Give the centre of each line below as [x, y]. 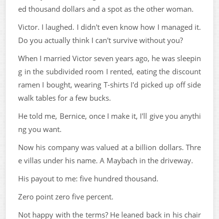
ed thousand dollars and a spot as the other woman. [106, 9]
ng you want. [40, 129]
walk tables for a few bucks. [65, 98]
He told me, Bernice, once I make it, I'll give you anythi [109, 116]
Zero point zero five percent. [66, 197]
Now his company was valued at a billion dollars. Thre [109, 147]
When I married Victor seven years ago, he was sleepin [109, 58]
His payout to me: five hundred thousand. [88, 178]
